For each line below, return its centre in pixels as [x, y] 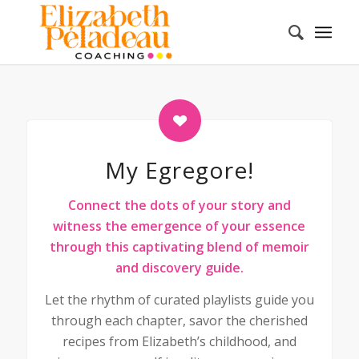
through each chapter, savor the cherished [179, 320]
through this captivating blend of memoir [179, 247]
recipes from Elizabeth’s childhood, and [179, 341]
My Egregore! [179, 170]
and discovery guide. [179, 268]
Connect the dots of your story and [179, 205]
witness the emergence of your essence [179, 226]
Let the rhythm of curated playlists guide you [179, 299]
